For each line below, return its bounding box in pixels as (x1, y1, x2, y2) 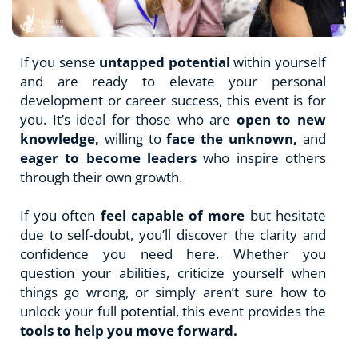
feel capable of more (100, 205, 245, 225)
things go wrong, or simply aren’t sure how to (20, 282, 326, 301)
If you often (20, 205, 101, 225)
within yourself (229, 52, 326, 71)
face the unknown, (166, 129, 298, 148)
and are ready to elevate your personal (20, 71, 326, 90)
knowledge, (20, 129, 105, 148)
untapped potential (99, 52, 230, 71)
